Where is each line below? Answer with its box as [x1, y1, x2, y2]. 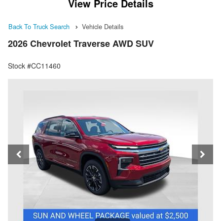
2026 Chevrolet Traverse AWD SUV [8, 37, 154, 50]
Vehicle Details [82, 22, 123, 31]
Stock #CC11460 [8, 61, 61, 71]
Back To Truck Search [8, 22, 70, 31]
